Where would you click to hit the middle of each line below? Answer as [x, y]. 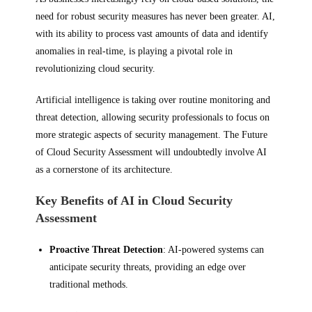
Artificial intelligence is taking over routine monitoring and [153, 100]
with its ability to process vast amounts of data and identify [152, 34]
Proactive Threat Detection [107, 250]
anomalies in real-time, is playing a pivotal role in [134, 51]
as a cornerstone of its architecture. [104, 170]
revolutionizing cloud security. [96, 69]
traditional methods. [89, 284]
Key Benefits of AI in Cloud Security [134, 201]
